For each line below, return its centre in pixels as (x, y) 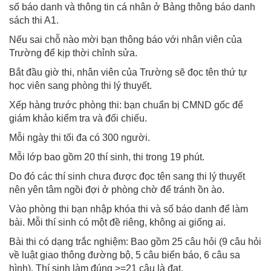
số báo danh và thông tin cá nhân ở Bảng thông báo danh (132, 7)
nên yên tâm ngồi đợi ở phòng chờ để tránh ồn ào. (117, 189)
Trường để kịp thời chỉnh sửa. (73, 53)
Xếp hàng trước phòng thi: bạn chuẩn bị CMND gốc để (126, 105)
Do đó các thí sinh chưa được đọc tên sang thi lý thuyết (127, 176)
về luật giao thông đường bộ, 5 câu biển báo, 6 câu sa (125, 255)
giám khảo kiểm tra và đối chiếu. (78, 118)
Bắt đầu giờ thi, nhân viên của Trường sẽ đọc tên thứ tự (128, 72)
